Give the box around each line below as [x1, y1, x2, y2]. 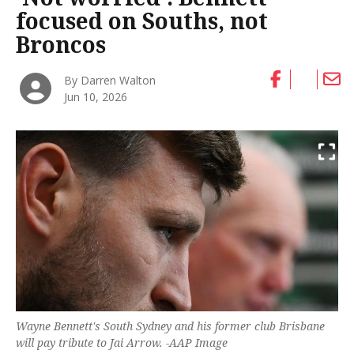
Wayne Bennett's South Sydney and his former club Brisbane [16, 318, 325, 334]
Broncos [16, 29, 106, 60]
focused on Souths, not [16, 6, 268, 36]
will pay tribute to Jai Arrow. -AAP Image [16, 335, 228, 351]
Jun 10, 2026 [64, 88, 128, 104]
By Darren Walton [64, 72, 156, 88]
